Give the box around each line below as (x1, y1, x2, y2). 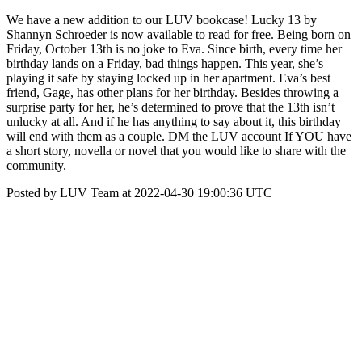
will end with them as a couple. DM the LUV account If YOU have (6, 129, 351, 143)
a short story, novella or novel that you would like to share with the (6, 144, 346, 158)
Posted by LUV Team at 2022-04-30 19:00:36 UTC (6, 186, 272, 200)
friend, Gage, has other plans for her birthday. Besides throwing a (6, 86, 339, 99)
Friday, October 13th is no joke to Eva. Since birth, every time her (6, 42, 342, 56)
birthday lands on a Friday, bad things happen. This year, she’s (6, 57, 323, 70)
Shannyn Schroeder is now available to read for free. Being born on (6, 27, 351, 41)
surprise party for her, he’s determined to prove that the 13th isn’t (6, 100, 335, 114)
